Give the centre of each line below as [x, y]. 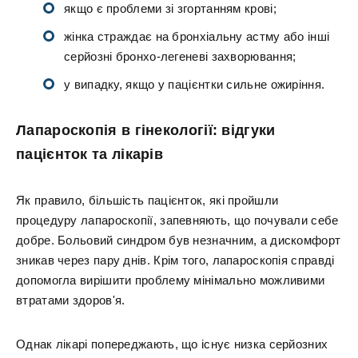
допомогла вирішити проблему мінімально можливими [171, 280]
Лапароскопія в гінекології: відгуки [146, 130]
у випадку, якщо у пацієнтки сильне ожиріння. [195, 84]
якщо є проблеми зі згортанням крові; [170, 8]
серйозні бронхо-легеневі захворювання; [180, 56]
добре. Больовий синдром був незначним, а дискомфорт [179, 240]
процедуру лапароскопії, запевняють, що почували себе [177, 220]
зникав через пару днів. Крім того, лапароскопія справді [175, 260]
